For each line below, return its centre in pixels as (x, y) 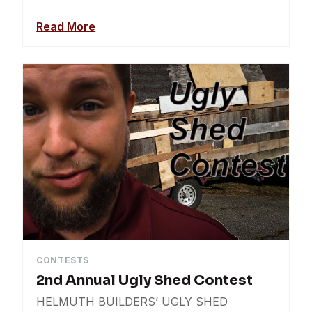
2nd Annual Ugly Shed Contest (145, 281)
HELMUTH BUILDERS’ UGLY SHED (132, 302)
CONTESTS (63, 260)
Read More (66, 26)
